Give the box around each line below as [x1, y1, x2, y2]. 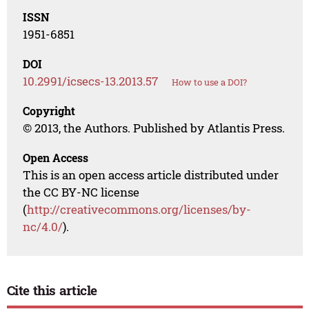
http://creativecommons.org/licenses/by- [27, 201, 252, 218]
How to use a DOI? [172, 76, 248, 89]
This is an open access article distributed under [23, 167, 279, 183]
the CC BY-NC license [23, 184, 140, 201]
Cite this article [6, 281, 98, 299]
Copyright [23, 103, 76, 119]
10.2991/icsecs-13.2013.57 [23, 73, 159, 90]
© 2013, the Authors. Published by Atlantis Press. [23, 120, 286, 137]
